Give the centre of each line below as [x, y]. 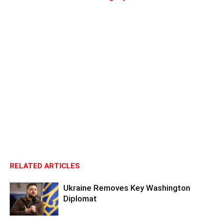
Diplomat [80, 198]
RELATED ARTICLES [45, 166]
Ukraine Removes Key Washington [127, 188]
